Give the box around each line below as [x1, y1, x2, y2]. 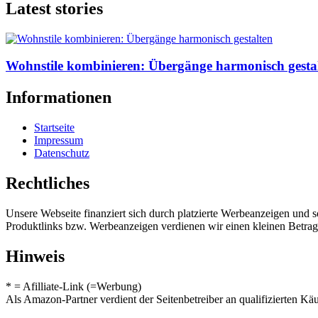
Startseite [34, 121, 75, 134]
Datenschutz [34, 147, 89, 160]
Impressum [34, 134, 83, 147]
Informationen [6, 88, 111, 107]
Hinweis [6, 246, 65, 265]
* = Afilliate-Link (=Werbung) [6, 280, 141, 292]
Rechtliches [6, 174, 89, 193]
